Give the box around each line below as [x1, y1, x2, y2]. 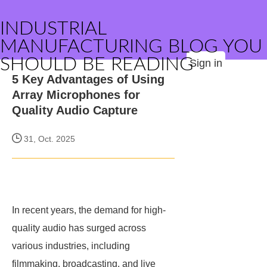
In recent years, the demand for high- [12, 205, 166, 215]
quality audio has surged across [12, 223, 146, 233]
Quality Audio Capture [12, 104, 138, 117]
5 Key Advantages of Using [12, 73, 164, 86]
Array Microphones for [12, 88, 140, 101]
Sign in [190, 57, 222, 69]
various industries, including [12, 241, 130, 251]
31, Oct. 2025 [21, 134, 75, 144]
